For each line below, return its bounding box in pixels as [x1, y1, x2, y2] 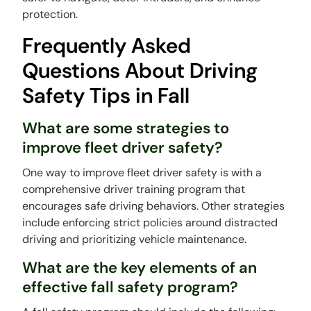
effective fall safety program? [22, 277, 239, 298]
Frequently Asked [22, 32, 192, 60]
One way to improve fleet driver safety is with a [22, 165, 262, 180]
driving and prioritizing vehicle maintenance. [22, 232, 247, 247]
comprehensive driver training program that [22, 182, 246, 197]
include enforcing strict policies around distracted [22, 215, 278, 230]
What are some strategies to [22, 118, 230, 139]
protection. [22, 7, 78, 22]
